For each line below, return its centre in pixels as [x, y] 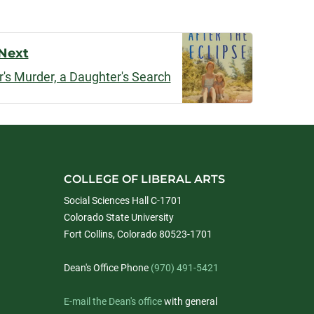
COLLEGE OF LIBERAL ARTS [144, 179]
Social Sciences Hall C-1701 [123, 200]
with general [190, 301]
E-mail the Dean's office [113, 301]
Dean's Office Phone [107, 268]
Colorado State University [119, 217]
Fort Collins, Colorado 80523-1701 [138, 234]
